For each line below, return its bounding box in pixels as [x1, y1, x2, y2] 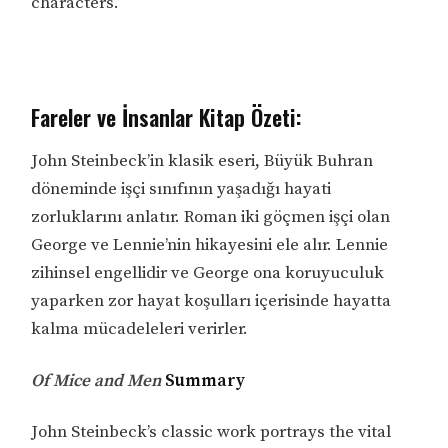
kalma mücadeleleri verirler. [31, 317, 249, 340]
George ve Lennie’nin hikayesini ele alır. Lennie [31, 233, 389, 256]
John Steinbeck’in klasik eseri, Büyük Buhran [31, 149, 374, 172]
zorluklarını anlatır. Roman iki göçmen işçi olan [31, 205, 391, 228]
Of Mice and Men [31, 369, 162, 392]
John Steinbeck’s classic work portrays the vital [31, 421, 392, 444]
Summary [161, 369, 246, 392]
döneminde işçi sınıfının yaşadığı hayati [31, 177, 332, 200]
